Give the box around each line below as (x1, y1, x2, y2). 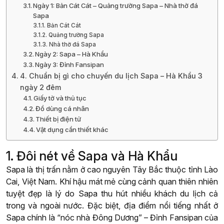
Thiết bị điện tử (35, 115, 81, 123)
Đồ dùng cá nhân (35, 104, 89, 113)
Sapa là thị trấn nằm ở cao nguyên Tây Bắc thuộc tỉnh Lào (6, 164, 218, 175)
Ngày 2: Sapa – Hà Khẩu (35, 50, 108, 58)
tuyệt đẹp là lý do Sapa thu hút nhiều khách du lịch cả (6, 188, 218, 199)
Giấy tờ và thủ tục (33, 94, 87, 102)
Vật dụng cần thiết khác (36, 125, 109, 134)
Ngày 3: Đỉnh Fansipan (35, 60, 104, 69)
